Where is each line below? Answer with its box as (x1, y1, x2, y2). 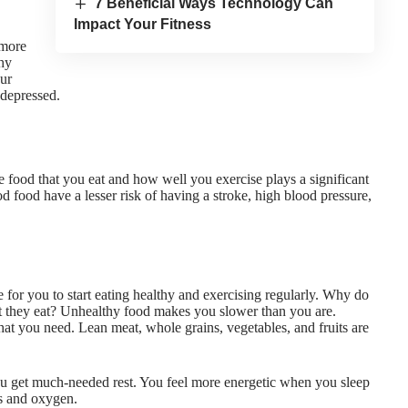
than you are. (258, 303, 336, 320)
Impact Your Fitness (73, 16, 211, 33)
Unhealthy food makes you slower (60, 303, 258, 320)
